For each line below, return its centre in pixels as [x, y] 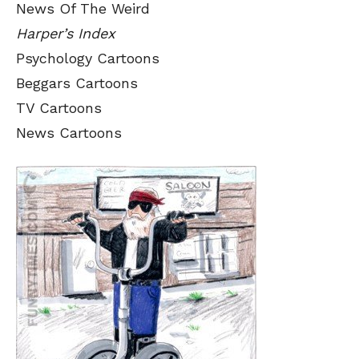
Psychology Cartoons [88, 58]
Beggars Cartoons [77, 83]
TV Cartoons [59, 108]
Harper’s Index [66, 33]
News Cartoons [69, 133]
